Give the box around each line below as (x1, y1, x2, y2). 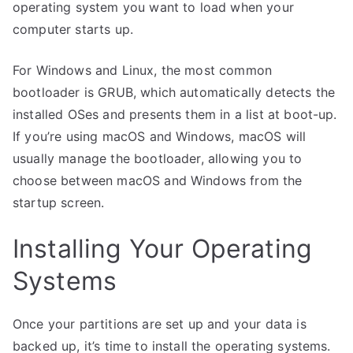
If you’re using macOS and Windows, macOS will (13, 128, 307, 144)
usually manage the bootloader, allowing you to (13, 150, 303, 166)
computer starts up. (13, 21, 134, 37)
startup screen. (13, 195, 105, 210)
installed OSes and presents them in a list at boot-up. (13, 106, 337, 122)
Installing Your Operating (13, 233, 313, 264)
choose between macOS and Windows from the (13, 173, 303, 188)
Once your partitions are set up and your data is (13, 316, 307, 332)
